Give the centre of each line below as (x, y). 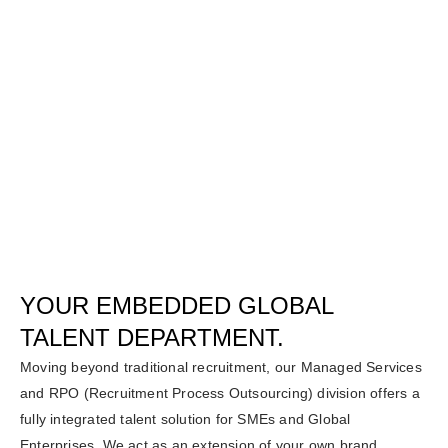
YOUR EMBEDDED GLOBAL (176, 306)
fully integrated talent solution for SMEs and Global (185, 419)
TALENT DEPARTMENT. (152, 338)
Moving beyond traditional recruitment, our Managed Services (221, 367)
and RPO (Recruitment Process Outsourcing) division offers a (220, 393)
